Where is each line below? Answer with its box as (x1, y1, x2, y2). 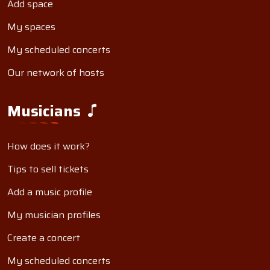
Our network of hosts (7, 65, 104, 80)
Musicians (7, 99, 84, 123)
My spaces (7, 19, 55, 34)
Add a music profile (7, 184, 92, 199)
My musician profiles (7, 207, 101, 222)
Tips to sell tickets (7, 162, 89, 177)
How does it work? (7, 139, 90, 154)
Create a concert (7, 230, 80, 245)
